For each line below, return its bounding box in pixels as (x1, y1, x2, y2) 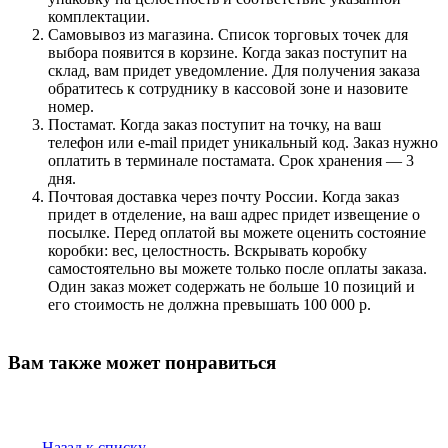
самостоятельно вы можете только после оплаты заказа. (48, 259, 427, 277)
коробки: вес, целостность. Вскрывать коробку (48, 241, 367, 259)
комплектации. (48, 7, 150, 25)
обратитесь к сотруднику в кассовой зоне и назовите (48, 79, 408, 97)
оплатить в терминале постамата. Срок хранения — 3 (48, 151, 414, 169)
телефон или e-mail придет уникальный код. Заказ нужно (48, 133, 438, 151)
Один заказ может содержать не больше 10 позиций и (48, 277, 415, 295)
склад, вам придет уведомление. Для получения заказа (48, 61, 420, 79)
